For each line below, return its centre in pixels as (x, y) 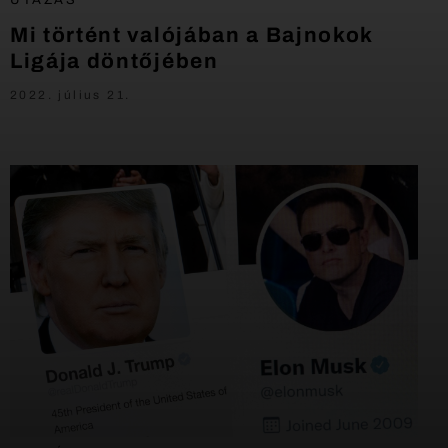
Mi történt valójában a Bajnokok (192, 34)
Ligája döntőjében (114, 60)
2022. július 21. (70, 94)
